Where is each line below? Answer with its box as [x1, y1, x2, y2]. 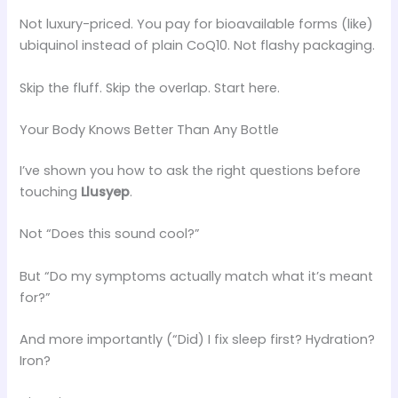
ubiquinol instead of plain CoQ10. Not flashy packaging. [20, 36, 376, 55]
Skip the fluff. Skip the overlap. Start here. [20, 78, 281, 97]
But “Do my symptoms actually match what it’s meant [20, 267, 374, 285]
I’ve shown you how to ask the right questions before [20, 161, 362, 179]
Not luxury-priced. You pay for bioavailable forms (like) [20, 15, 374, 34]
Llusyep [81, 182, 131, 201]
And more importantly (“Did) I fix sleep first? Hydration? [20, 330, 376, 348]
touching [20, 182, 82, 201]
